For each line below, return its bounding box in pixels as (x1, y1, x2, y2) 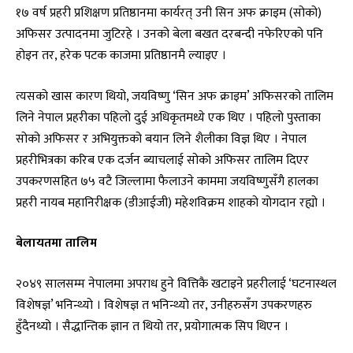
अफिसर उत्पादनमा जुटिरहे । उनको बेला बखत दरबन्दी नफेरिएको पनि (16, 24, 323, 45)
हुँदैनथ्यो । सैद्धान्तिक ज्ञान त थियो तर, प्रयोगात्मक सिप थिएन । (16, 315, 288, 336)
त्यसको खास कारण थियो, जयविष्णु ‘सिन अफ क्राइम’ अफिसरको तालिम (16, 85, 333, 106)
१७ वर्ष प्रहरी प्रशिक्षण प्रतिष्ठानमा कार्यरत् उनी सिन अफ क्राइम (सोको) (16, 2, 321, 24)
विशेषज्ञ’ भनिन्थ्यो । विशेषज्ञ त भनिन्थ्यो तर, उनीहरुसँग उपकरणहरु (16, 294, 312, 315)
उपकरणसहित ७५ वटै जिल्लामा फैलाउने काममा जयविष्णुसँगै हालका (16, 170, 318, 191)
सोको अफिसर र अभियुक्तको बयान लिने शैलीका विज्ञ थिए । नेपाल (16, 128, 307, 149)
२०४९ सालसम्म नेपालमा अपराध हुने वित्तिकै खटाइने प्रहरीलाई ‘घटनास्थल (16, 273, 336, 294)
